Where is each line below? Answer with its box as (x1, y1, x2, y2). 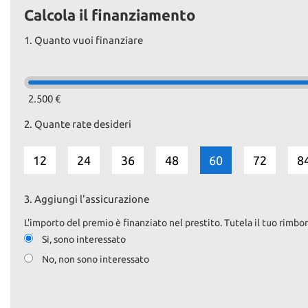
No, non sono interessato (42, 254, 149, 265)
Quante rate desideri (34, 118, 131, 130)
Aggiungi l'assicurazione (34, 193, 149, 205)
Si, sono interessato (42, 234, 126, 245)
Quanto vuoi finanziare (34, 34, 143, 46)
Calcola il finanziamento (24, 6, 195, 23)
